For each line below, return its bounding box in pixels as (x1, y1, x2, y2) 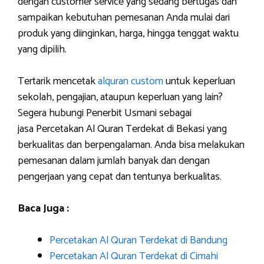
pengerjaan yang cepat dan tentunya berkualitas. (18, 168, 222, 186)
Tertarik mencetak (18, 72, 98, 90)
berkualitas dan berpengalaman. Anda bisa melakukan (18, 136, 245, 154)
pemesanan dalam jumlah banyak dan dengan (18, 152, 210, 170)
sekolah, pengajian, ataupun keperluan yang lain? (18, 88, 223, 106)
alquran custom (98, 72, 163, 90)
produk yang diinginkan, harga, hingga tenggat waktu (18, 25, 239, 42)
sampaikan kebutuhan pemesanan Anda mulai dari (18, 9, 230, 27)
